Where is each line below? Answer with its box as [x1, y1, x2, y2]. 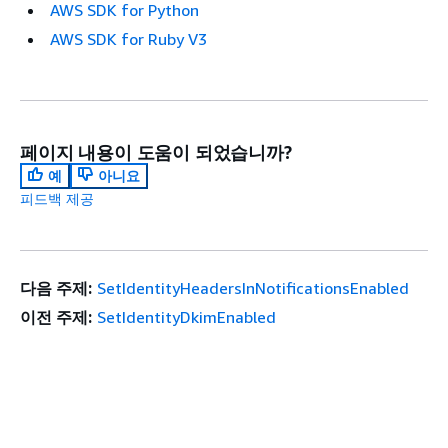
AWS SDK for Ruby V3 [50, 28, 207, 49]
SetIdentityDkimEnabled [96, 306, 276, 327]
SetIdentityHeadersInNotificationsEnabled [96, 277, 409, 298]
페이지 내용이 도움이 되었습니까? [20, 140, 292, 163]
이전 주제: [20, 306, 92, 327]
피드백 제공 [20, 189, 94, 207]
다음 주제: [20, 277, 92, 298]
